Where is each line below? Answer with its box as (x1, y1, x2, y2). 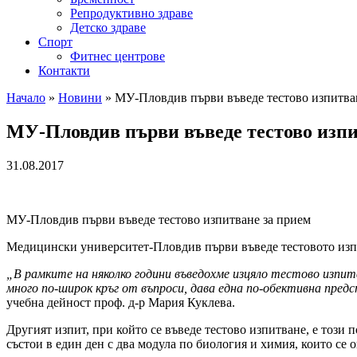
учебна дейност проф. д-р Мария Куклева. (6, 295, 235, 309)
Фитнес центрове (70, 49, 165, 63)
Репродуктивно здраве (70, 6, 193, 20)
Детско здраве (70, 21, 146, 34)
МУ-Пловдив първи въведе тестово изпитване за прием (6, 212, 311, 226)
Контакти (38, 64, 90, 77)
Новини (58, 91, 102, 104)
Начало (6, 91, 45, 104)
